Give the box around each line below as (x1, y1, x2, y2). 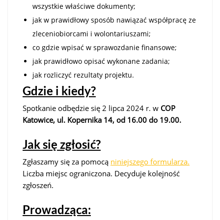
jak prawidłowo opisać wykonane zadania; (32, 56, 170, 66)
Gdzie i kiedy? (23, 83, 96, 98)
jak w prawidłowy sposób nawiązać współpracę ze (32, 15, 196, 25)
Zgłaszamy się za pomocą (23, 156, 110, 166)
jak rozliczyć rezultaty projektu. (32, 70, 134, 80)
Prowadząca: (23, 202, 91, 217)
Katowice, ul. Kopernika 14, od (23, 114, 127, 125)
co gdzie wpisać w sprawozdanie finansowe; (32, 42, 177, 52)
